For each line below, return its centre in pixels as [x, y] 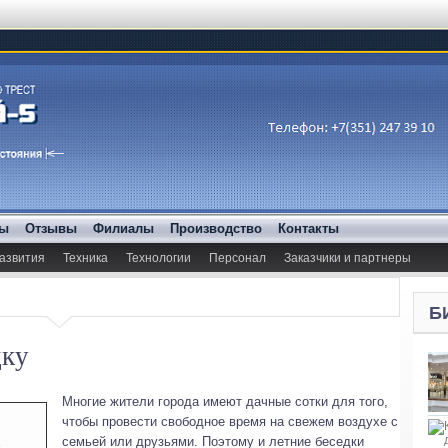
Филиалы [123, 228]
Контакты [308, 228]
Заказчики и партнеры [347, 258]
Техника [85, 258]
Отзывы [51, 228]
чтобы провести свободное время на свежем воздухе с [230, 421]
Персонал [237, 258]
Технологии [158, 258]
